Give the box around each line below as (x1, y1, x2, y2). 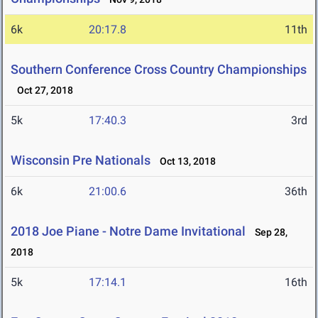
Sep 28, (248, 226, 287, 238)
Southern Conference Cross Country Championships (11, 62, 307, 77)
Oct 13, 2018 (153, 155, 216, 168)
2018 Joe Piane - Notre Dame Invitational (11, 224, 246, 239)
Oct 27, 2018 (11, 84, 73, 97)
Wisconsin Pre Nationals (11, 153, 150, 168)
